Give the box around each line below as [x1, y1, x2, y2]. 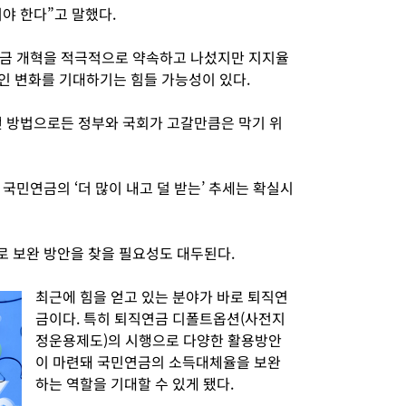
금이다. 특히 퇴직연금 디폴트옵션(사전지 [35, 307, 285, 329]
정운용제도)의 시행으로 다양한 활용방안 [35, 329, 282, 351]
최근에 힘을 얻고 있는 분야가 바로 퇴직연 [35, 285, 288, 307]
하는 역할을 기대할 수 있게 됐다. [35, 372, 234, 394]
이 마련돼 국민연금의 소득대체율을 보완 [35, 351, 281, 372]
